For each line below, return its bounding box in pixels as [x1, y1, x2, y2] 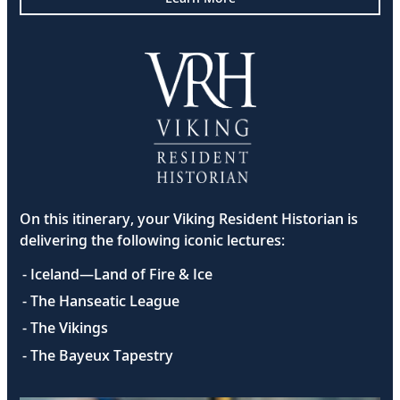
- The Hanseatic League [22, 291, 180, 312]
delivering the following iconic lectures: [20, 229, 285, 250]
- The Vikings [22, 318, 109, 338]
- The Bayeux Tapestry [22, 345, 174, 365]
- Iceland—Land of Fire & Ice [22, 263, 213, 284]
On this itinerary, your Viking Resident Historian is [20, 208, 358, 229]
